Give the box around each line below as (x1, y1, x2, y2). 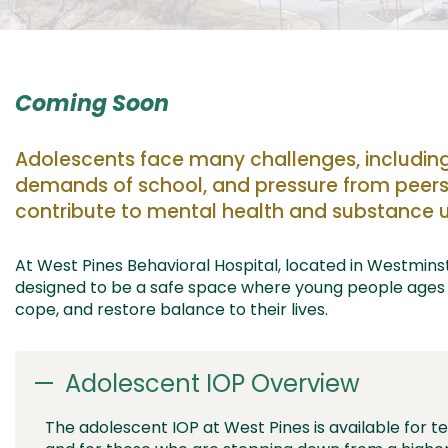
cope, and (15, 298, 97, 321)
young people (295, 276, 403, 299)
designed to (15, 276, 111, 299)
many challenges (189, 146, 356, 173)
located (285, 254, 346, 277)
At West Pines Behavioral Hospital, (15, 254, 285, 277)
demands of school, (15, 172, 207, 199)
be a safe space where (111, 276, 295, 299)
